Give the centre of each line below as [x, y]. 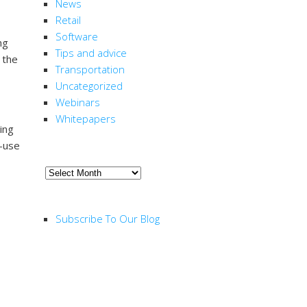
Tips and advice [91, 53]
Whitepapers [86, 119]
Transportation [90, 70]
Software [77, 37]
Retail [68, 20]
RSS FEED [72, 196]
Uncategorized [89, 86]
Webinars [78, 102]
